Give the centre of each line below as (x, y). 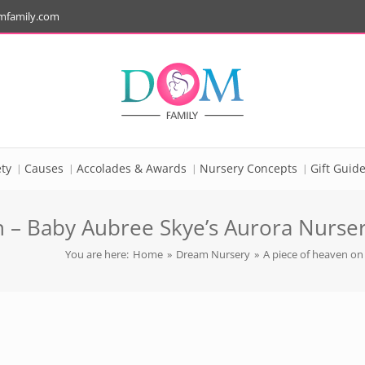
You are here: (98, 254)
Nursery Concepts (248, 168)
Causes (44, 168)
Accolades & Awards (132, 168)
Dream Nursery (213, 254)
